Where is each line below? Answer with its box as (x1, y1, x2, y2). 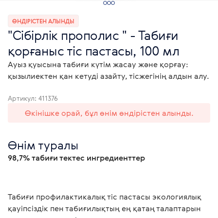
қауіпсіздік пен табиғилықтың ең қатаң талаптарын (8, 203, 203, 214)
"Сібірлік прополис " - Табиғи (8, 27, 179, 43)
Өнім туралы (8, 137, 78, 153)
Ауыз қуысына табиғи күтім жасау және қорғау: (8, 59, 188, 70)
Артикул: (8, 93, 38, 103)
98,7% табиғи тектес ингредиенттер (8, 152, 147, 163)
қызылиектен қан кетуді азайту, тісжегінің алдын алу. (8, 71, 209, 81)
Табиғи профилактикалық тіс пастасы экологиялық (8, 191, 203, 202)
